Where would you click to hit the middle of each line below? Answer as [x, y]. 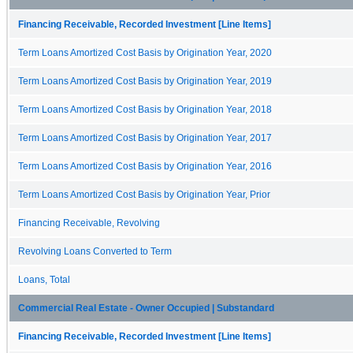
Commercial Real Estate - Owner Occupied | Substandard [146, 308]
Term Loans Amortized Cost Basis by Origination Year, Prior [144, 194]
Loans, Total [44, 279]
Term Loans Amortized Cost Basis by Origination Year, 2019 [145, 81]
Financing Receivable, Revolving [89, 223]
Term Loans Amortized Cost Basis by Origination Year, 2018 [145, 109]
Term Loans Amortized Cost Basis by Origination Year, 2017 [145, 137]
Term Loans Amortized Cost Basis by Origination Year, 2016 [145, 166]
